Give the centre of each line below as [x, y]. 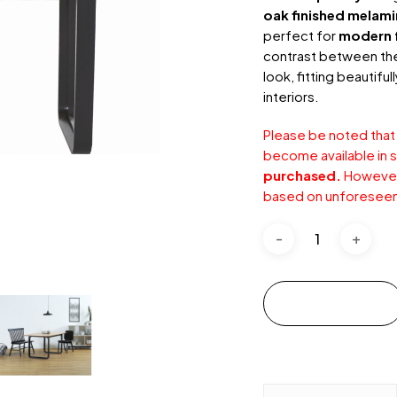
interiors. [292, 96]
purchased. [304, 175]
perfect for [301, 35]
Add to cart [333, 303]
